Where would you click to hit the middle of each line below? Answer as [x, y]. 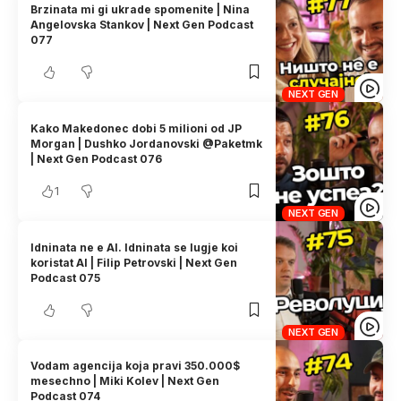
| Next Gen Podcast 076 [97, 158]
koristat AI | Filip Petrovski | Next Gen [134, 262]
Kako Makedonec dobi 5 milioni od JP [137, 128]
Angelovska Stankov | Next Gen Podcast [142, 24]
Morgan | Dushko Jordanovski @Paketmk [147, 143]
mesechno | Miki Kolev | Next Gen [125, 381]
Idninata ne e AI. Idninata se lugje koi [135, 247]
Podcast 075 [66, 277]
